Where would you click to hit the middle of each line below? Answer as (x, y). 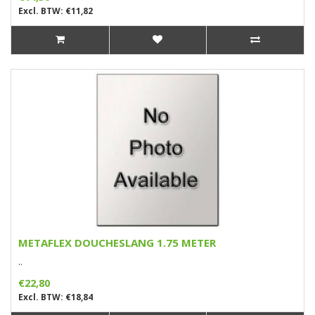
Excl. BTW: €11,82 (56, 11)
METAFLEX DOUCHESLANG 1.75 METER (117, 242)
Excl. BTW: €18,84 (56, 297)
